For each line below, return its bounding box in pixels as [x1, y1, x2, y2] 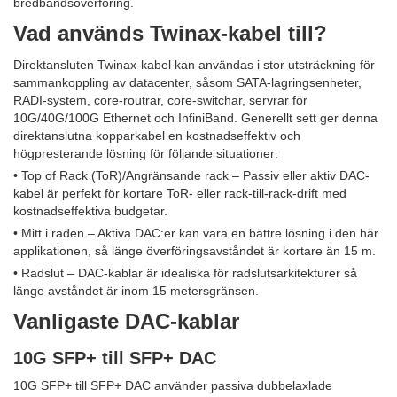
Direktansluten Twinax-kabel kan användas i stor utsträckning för [13, 57, 375, 72]
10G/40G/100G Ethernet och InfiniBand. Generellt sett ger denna [13, 110, 378, 125]
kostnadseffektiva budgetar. [13, 203, 167, 218]
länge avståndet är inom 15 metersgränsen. [13, 283, 259, 298]
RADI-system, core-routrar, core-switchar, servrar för [13, 92, 307, 107]
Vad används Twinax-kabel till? [13, 20, 327, 45]
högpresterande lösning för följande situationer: [13, 145, 278, 160]
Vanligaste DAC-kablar [13, 308, 239, 333]
